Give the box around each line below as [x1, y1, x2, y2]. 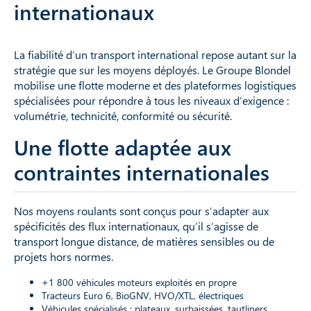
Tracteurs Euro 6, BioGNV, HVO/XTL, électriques [42, 288, 244, 302]
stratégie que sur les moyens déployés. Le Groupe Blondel [14, 62, 291, 77]
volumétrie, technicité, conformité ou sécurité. [14, 108, 232, 123]
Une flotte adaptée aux [14, 133, 231, 161]
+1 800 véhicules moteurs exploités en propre [42, 275, 237, 289]
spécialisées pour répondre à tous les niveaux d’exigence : [14, 92, 289, 108]
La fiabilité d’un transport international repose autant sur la [14, 47, 296, 62]
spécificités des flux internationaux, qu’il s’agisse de [14, 218, 258, 233]
